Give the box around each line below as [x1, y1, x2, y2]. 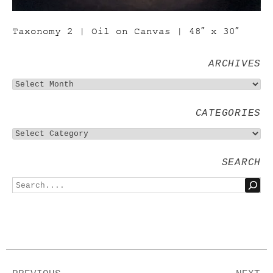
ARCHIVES [208, 58, 261, 70]
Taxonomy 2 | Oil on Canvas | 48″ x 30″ [12, 26, 239, 37]
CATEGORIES [195, 108, 261, 119]
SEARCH [221, 157, 261, 169]
